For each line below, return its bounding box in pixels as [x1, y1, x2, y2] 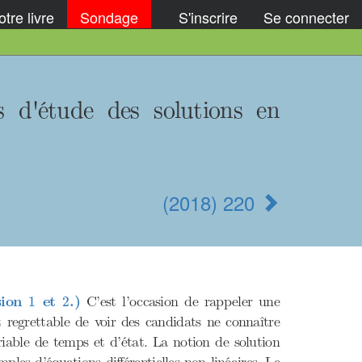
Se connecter [263, 6, 349, 27]
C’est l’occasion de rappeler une [80, 293, 280, 311]
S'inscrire [179, 6, 238, 27]
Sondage [80, 6, 138, 27]
